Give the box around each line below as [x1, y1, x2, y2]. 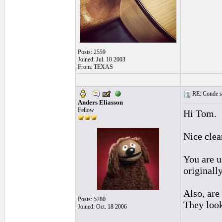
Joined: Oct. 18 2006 [78, 203, 127, 210]
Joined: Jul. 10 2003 [78, 56, 125, 63]
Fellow [78, 107, 94, 113]
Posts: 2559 [78, 49, 106, 55]
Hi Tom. [183, 108, 217, 119]
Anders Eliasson [78, 99, 123, 106]
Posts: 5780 [78, 196, 106, 203]
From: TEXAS [78, 63, 113, 70]
